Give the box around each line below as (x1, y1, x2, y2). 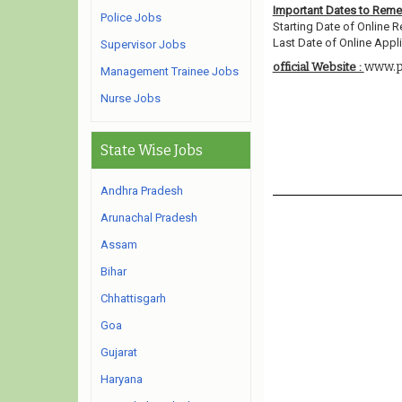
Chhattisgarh (100, 292, 166, 305)
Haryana (100, 372, 143, 386)
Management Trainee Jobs (100, 65, 239, 78)
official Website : (272, 60, 364, 74)
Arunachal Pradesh (100, 211, 197, 224)
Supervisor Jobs (100, 38, 186, 51)
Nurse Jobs (100, 92, 161, 105)
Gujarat (100, 345, 137, 359)
